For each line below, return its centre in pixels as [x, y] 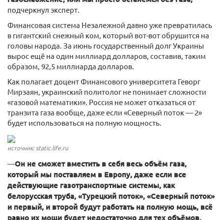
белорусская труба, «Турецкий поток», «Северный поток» [111, 196]
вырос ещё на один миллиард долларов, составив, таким [107, 56]
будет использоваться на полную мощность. [84, 123]
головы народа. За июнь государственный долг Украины [106, 45]
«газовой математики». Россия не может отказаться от [101, 102]
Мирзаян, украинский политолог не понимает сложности [107, 92]
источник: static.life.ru [38, 148]
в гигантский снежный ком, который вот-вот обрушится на [108, 35]
